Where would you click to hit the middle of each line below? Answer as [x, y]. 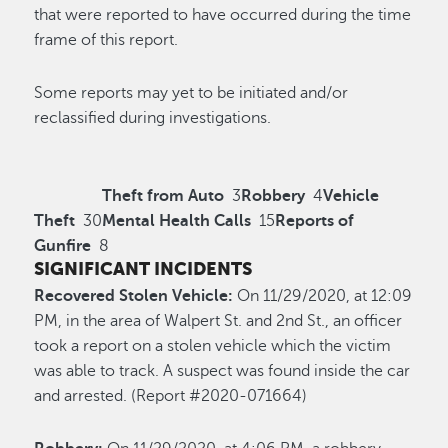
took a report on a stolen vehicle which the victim [213, 346]
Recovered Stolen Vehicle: [136, 296]
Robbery [275, 195]
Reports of [315, 220]
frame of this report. [108, 39]
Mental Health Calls [179, 220]
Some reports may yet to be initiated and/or [191, 92]
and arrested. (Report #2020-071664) [173, 396]
